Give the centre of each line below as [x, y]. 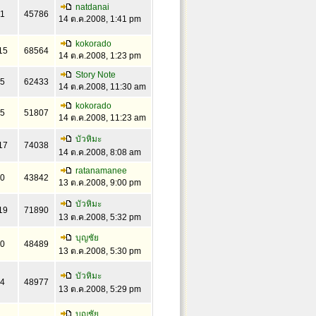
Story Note [95, 75]
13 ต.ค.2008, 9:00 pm [99, 183]
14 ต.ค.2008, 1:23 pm [99, 56]
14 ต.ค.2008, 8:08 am [99, 152]
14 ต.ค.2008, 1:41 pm [99, 19]
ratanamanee [101, 171]
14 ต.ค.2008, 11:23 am [102, 118]
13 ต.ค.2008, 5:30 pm [99, 251]
